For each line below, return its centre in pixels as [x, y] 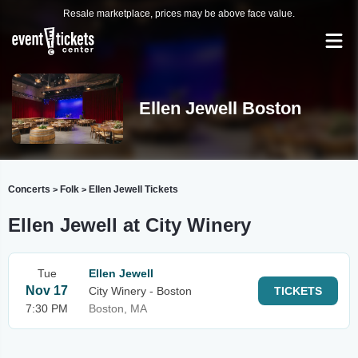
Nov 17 [47, 290]
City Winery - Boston [140, 291]
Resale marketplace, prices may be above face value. [179, 14]
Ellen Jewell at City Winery [129, 225]
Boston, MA [118, 308]
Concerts [29, 189]
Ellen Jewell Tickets [133, 189]
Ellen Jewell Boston [220, 108]
